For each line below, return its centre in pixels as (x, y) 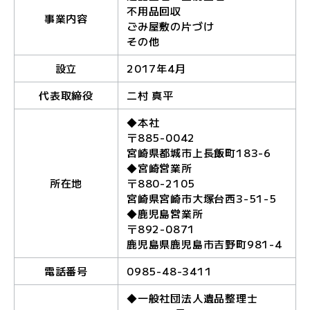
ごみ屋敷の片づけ (171, 26)
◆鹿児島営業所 (165, 213)
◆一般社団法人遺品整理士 (192, 298)
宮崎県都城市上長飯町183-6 (199, 153)
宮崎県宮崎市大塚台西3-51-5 (202, 198)
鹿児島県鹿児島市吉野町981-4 (204, 244)
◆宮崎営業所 (159, 168)
